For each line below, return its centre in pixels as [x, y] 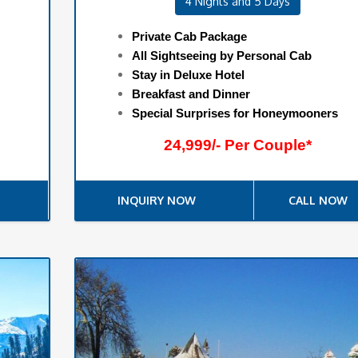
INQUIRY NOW [156, 201]
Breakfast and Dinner [191, 94]
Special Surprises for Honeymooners [235, 113]
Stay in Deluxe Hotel [188, 75]
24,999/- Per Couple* [237, 145]
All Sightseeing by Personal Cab [221, 56]
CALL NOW [318, 201]
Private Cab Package [189, 37]
